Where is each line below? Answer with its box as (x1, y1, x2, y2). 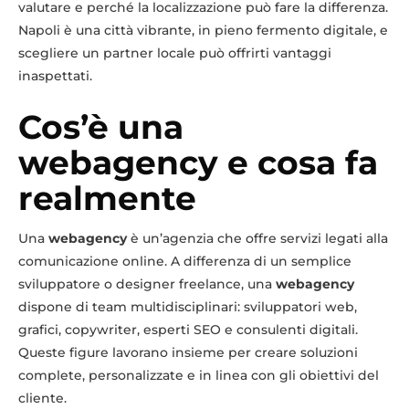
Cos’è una (18, 106, 184, 147)
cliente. (18, 389, 67, 406)
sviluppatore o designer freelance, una (18, 275, 276, 292)
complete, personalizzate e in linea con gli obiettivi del (18, 366, 379, 383)
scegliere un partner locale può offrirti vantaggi (18, 44, 331, 61)
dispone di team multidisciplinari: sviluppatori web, (18, 298, 357, 315)
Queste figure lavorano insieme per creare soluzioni (18, 343, 358, 361)
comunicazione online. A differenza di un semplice (18, 252, 351, 269)
